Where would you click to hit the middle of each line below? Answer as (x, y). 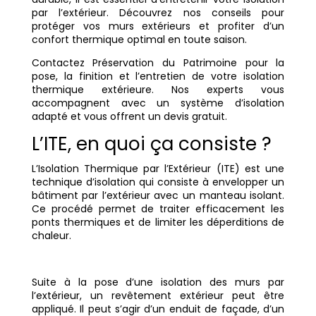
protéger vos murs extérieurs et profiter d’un (158, 26)
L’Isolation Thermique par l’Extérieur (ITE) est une (158, 169)
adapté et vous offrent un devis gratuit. (129, 117)
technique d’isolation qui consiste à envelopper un (158, 182)
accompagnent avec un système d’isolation (158, 103)
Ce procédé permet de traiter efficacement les (158, 209)
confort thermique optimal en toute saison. (139, 40)
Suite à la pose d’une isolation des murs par (158, 282)
